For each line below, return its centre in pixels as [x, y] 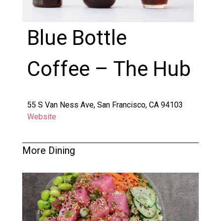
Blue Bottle [77, 37]
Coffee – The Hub [109, 69]
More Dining [48, 150]
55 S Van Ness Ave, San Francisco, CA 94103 [105, 105]
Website [41, 116]
